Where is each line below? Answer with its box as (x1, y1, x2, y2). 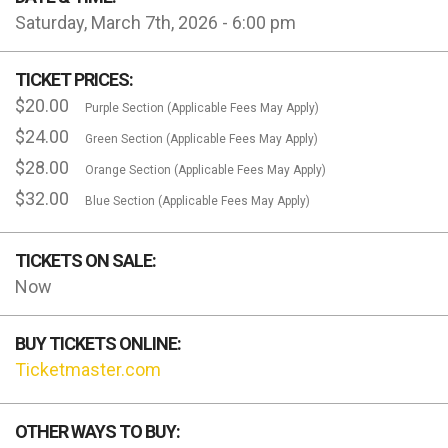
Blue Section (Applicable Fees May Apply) (85, 194, 310, 209)
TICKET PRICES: (15, 69, 133, 91)
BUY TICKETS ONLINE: (15, 333, 181, 355)
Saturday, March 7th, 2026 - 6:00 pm (15, 12, 296, 34)
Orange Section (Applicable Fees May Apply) (85, 163, 326, 178)
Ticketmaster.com (15, 359, 161, 381)
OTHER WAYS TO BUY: (15, 421, 180, 443)
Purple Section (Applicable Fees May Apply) (85, 101, 319, 116)
